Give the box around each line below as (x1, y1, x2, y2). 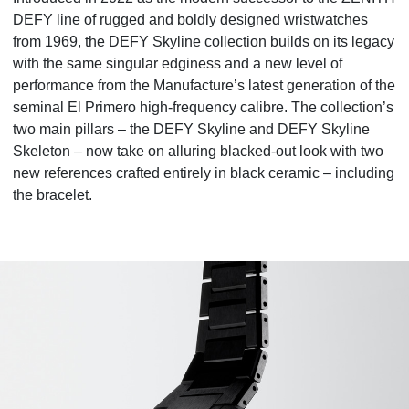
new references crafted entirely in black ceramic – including (13, 165, 394, 181)
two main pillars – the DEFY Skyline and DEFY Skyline (13, 121, 370, 137)
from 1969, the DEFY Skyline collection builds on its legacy (13, 34, 394, 49)
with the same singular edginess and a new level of (13, 56, 342, 71)
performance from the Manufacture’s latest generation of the (13, 78, 395, 93)
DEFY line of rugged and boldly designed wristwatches (13, 12, 368, 27)
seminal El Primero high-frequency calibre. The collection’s (13, 100, 393, 115)
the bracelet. (13, 187, 92, 203)
